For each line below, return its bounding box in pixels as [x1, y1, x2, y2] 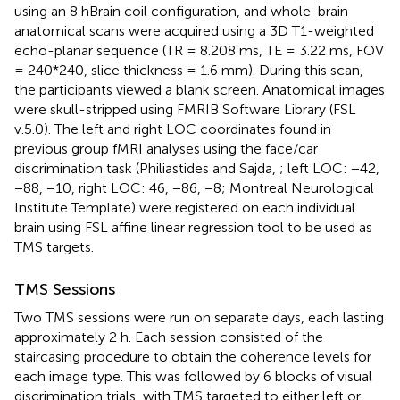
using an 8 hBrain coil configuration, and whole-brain [14, 2, 348, 20]
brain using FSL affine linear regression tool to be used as [14, 218, 372, 236]
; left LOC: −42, [279, 159, 379, 177]
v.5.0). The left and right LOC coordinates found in [14, 120, 331, 137]
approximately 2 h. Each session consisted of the [14, 328, 323, 346]
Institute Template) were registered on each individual [14, 198, 355, 216]
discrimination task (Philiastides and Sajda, [14, 159, 279, 177]
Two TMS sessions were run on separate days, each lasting [14, 308, 384, 326]
